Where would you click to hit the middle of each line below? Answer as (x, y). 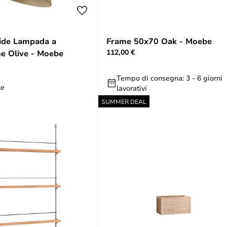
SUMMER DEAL (124, 101)
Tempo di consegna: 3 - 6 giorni (169, 78)
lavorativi (132, 88)
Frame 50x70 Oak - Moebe (159, 41)
